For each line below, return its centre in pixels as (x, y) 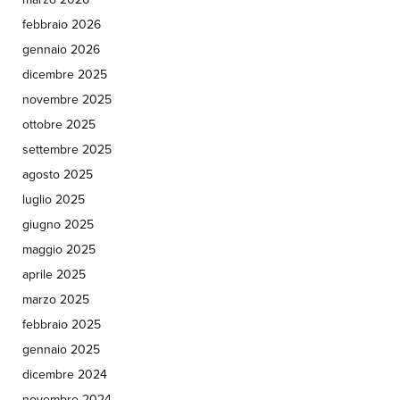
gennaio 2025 (61, 350)
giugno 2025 (58, 225)
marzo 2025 (56, 300)
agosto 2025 (58, 175)
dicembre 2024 (65, 375)
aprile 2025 (54, 275)
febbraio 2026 (62, 25)
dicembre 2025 (65, 75)
